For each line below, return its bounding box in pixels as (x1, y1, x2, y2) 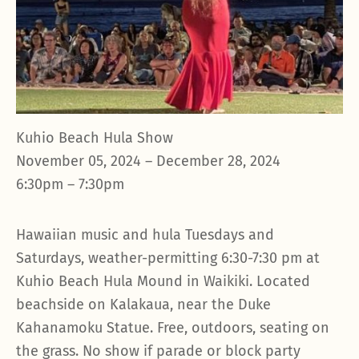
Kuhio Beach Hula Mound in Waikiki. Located (16, 272, 310, 290)
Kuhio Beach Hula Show (16, 129, 173, 147)
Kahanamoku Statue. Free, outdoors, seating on (16, 319, 329, 337)
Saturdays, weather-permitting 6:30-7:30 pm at (16, 249, 320, 267)
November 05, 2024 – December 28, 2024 (16, 152, 280, 170)
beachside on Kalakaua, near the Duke (16, 296, 271, 313)
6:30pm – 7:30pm (16, 175, 124, 193)
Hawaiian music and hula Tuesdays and (16, 226, 274, 244)
